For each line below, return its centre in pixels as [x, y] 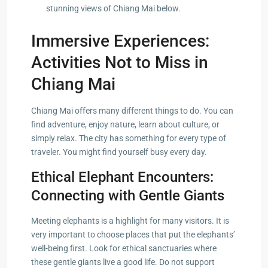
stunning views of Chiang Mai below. [113, 8]
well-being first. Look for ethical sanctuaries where [124, 248]
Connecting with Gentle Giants [128, 195]
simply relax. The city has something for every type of [129, 138]
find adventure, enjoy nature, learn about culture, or [125, 124]
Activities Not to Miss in [120, 62]
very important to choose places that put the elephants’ [133, 234]
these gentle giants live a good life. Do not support [123, 262]
